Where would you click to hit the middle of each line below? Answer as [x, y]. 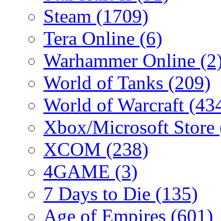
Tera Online [92, 38]
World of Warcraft [116, 105]
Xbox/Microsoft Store [131, 127]
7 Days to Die [99, 193]
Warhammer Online [122, 60]
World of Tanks [106, 82]
